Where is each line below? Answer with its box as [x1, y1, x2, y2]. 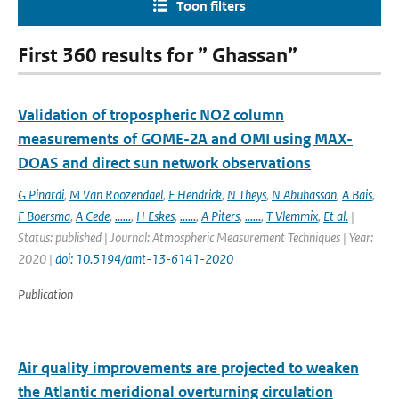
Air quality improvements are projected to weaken [18, 358, 359, 378]
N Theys [227, 186, 266, 203]
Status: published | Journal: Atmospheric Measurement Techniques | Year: [18, 229, 373, 246]
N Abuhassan [272, 186, 337, 203]
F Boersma [18, 208, 70, 224]
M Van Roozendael [69, 186, 163, 203]
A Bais [342, 186, 372, 203]
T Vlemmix [266, 208, 318, 224]
